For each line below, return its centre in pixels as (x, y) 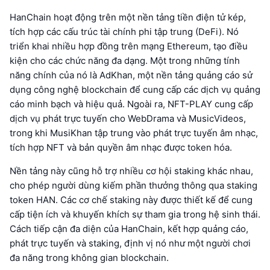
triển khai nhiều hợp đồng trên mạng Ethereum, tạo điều (129, 46)
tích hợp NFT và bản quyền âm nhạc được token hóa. (121, 148)
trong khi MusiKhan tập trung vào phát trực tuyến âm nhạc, (134, 133)
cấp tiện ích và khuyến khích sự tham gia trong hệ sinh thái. (135, 215)
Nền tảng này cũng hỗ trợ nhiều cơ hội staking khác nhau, (131, 171)
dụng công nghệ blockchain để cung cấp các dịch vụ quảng (135, 90)
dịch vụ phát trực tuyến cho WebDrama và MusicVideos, (128, 119)
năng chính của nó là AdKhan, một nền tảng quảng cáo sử (131, 75)
